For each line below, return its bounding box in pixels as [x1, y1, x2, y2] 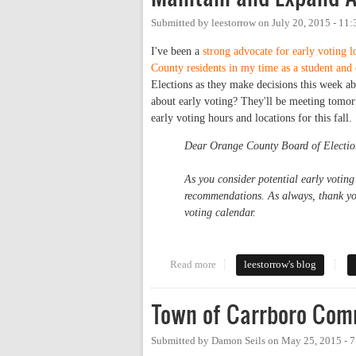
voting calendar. [184, 207, 256, 219]
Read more [169, 259, 216, 271]
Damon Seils [211, 335, 265, 347]
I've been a [151, 45, 203, 58]
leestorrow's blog [244, 259, 317, 271]
